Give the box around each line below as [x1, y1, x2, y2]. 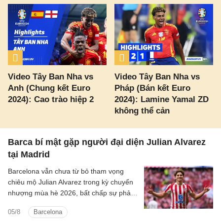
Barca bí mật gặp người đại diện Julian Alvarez [8, 137, 206, 147]
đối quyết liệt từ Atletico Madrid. [8, 199, 106, 208]
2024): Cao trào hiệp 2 [8, 94, 94, 104]
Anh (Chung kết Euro [8, 83, 90, 93]
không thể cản [114, 106, 170, 115]
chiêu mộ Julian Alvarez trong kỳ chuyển [8, 178, 133, 186]
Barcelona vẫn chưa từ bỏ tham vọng [8, 167, 124, 175]
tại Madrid [8, 149, 50, 159]
